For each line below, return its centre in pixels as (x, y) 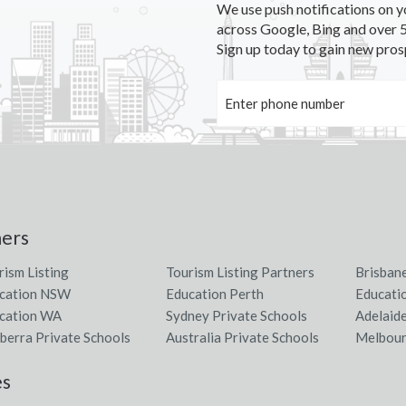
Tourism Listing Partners (241, 272)
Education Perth (215, 294)
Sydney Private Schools (237, 315)
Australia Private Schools (243, 337)
